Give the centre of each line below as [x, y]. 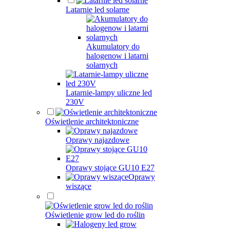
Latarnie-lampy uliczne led [109, 93]
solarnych [102, 65]
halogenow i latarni [117, 56]
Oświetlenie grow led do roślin [95, 215]
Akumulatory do [113, 46]
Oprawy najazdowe [98, 140]
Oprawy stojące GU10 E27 [110, 168]
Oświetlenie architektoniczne [92, 121]
